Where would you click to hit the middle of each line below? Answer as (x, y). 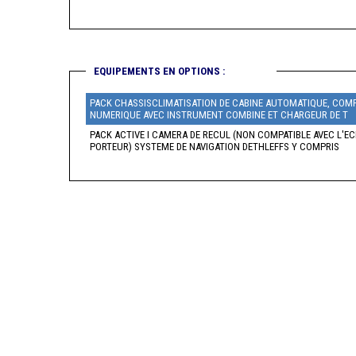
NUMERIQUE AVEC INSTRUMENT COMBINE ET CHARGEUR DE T (308, 115)
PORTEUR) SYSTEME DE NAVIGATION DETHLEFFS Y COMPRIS (215, 147)
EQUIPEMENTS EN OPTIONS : (159, 72)
